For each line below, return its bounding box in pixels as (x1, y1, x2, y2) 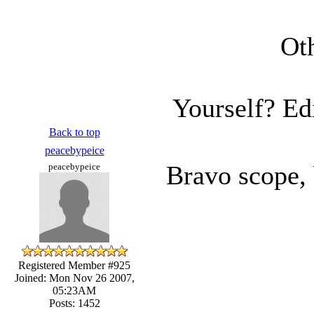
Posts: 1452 (48, 296, 100, 309)
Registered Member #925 (18, 259, 130, 271)
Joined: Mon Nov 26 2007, (14, 271, 135, 284)
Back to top (48, 125, 100, 138)
